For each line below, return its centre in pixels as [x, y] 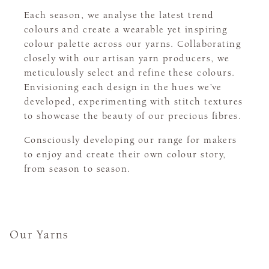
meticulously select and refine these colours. [130, 73]
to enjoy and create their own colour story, [125, 155]
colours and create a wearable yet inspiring [126, 30]
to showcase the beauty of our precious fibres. [133, 116]
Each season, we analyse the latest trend [119, 15]
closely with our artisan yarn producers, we [127, 59]
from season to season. [77, 169]
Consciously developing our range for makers [131, 140]
